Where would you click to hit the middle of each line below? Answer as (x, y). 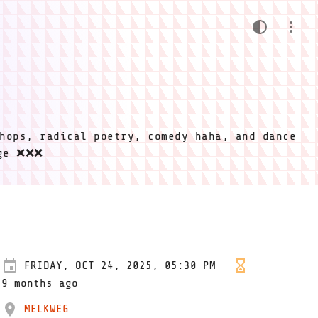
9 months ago (40, 283)
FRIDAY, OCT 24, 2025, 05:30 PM (120, 265)
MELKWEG (47, 309)
